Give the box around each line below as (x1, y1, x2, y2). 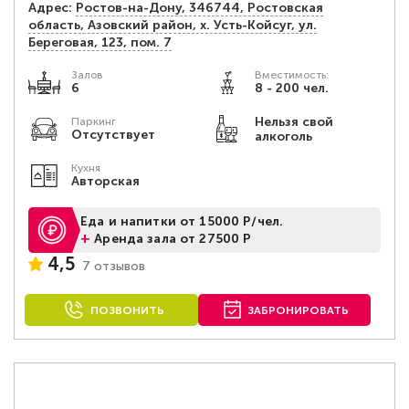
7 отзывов (82, 257, 145, 274)
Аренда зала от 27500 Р (94, 230, 252, 246)
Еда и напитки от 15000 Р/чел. (80, 213, 284, 229)
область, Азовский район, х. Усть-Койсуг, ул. (28, 17, 317, 33)
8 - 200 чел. (254, 80, 329, 96)
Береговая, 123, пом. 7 (28, 35, 172, 50)
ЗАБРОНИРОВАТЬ (247, 304, 350, 317)
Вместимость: (254, 68, 329, 81)
